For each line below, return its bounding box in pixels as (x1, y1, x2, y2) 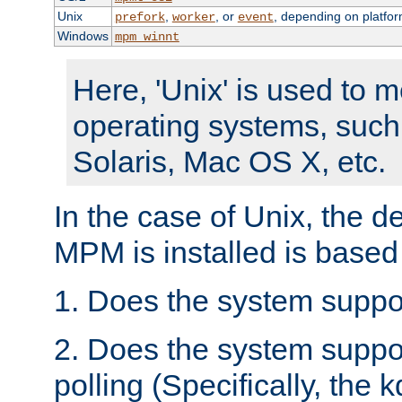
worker (171, 10, 215, 25)
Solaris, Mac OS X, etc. (73, 144, 386, 179)
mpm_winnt (114, 30, 179, 45)
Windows (57, 29, 109, 44)
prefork (114, 10, 165, 25)
